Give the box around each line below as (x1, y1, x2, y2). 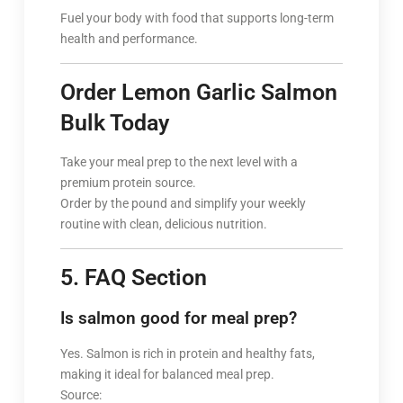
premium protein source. (59, 175, 196, 190)
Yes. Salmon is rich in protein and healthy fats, (59, 345, 315, 361)
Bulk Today (59, 109, 169, 136)
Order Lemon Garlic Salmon (59, 78, 337, 105)
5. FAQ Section (59, 264, 207, 291)
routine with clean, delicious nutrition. (59, 216, 267, 231)
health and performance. (59, 31, 198, 46)
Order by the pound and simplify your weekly (59, 195, 306, 210)
